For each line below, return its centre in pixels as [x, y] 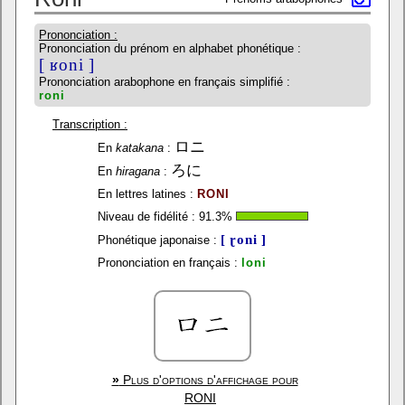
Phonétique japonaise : [157, 240]
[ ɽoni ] [243, 239]
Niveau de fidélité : [146, 217]
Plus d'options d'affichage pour [208, 380]
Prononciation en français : [167, 263]
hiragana [137, 171]
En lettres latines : [145, 194]
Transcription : [90, 124]
